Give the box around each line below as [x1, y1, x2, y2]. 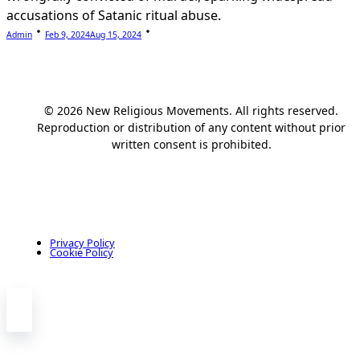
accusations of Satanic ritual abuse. [6, 6, 221, 24]
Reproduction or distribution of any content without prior [37, 119, 346, 135]
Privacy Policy [50, 235, 115, 250]
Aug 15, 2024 [90, 28, 141, 40]
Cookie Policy [50, 244, 113, 260]
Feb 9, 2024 [45, 28, 90, 40]
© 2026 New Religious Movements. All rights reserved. [44, 102, 338, 118]
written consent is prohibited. [111, 136, 272, 152]
